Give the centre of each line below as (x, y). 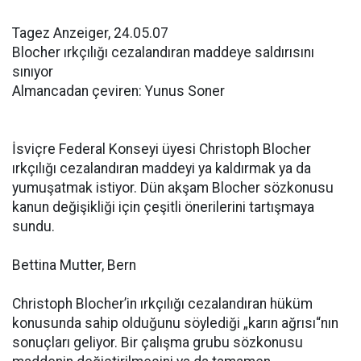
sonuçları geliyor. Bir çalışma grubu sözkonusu (158, 342)
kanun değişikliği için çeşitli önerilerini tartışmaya (163, 207)
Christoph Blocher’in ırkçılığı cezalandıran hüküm (162, 304)
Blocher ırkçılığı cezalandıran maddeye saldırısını (163, 52)
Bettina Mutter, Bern (74, 265)
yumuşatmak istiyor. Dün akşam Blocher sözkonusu (173, 188)
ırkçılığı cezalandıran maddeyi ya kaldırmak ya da (162, 168)
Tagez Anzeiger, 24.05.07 (90, 33)
